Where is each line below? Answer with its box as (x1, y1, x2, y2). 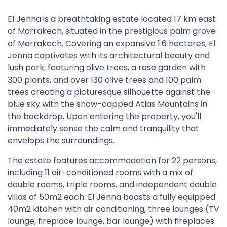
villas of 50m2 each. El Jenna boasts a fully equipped (8, 191, 215, 203)
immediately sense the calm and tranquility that (8, 123, 199, 134)
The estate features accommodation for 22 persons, (8, 155, 217, 166)
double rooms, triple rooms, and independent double (8, 179, 217, 191)
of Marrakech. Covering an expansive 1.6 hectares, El (8, 37, 215, 49)
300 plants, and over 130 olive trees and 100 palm (8, 74, 201, 86)
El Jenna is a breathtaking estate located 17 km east (8, 13, 216, 25)
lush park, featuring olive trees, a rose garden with (8, 62, 206, 73)
